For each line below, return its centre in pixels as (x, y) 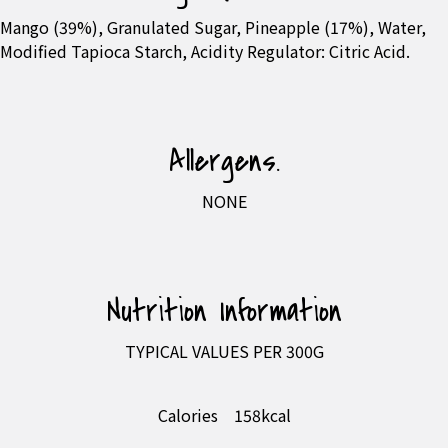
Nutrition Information (224, 311)
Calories (187, 414)
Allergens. (224, 161)
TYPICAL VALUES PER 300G (224, 350)
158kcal (262, 414)
